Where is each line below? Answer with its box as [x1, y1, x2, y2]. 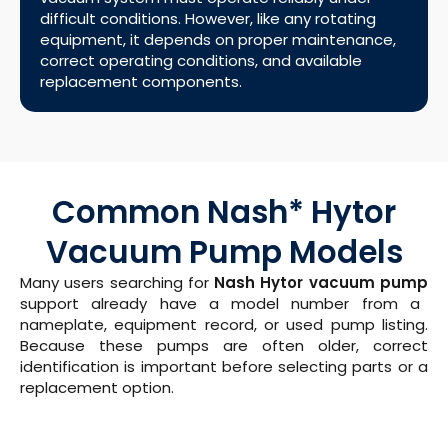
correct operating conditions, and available [40, 50, 362, 72]
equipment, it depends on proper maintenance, [40, 29, 396, 51]
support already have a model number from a [20, 293, 420, 315]
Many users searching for [20, 272, 215, 294]
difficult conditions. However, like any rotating [40, 8, 376, 30]
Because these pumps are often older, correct [20, 335, 428, 357]
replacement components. [40, 71, 242, 93]
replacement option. [20, 377, 174, 399]
